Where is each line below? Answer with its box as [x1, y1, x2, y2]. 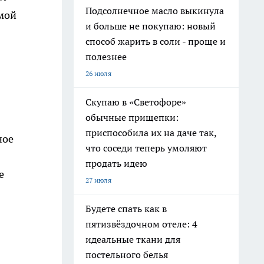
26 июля [85, 69, 111, 78]
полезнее [85, 51, 127, 62]
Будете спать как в [85, 203, 167, 214]
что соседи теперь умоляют [85, 142, 207, 154]
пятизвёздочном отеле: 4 [85, 218, 197, 230]
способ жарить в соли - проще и [85, 35, 226, 47]
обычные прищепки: [85, 111, 179, 123]
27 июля [85, 176, 111, 184]
